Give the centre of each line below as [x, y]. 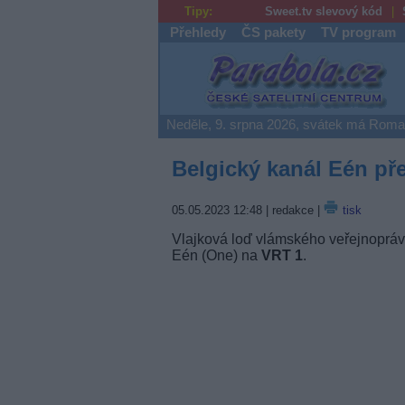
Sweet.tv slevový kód [324, 11]
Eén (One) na [216, 255]
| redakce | [292, 210]
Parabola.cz [273, 62]
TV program [359, 33]
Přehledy [198, 33]
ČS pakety [273, 33]
